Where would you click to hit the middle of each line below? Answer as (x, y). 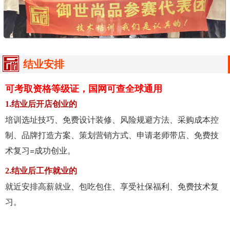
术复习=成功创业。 (40, 150)
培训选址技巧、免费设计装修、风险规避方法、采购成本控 (112, 119)
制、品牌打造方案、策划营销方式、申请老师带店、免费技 (112, 135)
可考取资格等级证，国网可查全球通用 (84, 89)
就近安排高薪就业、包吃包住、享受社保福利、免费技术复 (112, 186)
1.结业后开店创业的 (41, 104)
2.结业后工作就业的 (41, 170)
